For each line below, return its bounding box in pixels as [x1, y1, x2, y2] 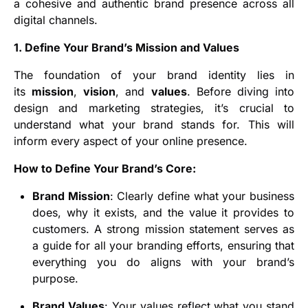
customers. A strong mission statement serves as [32, 222, 294, 236]
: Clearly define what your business [109, 189, 295, 203]
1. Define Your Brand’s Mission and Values [14, 41, 239, 55]
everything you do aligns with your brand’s [32, 255, 294, 269]
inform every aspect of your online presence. [14, 134, 247, 148]
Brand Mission [32, 189, 110, 203]
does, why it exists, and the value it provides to [32, 206, 294, 220]
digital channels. [14, 13, 98, 27]
